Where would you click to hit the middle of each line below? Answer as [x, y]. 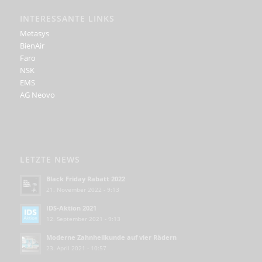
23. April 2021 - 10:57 [76, 248]
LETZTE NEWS [50, 160]
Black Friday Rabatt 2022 [85, 179]
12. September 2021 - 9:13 [83, 219]
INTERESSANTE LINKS [67, 18]
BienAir [32, 45]
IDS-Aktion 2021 [71, 208]
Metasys [34, 33]
